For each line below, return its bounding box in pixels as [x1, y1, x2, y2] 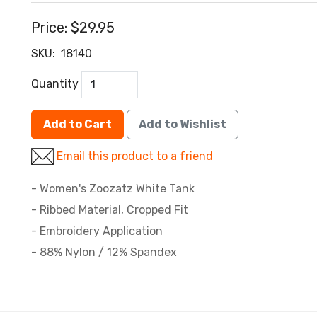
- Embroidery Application [31, 224, 163, 238]
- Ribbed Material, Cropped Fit [31, 203, 188, 217]
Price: [31, 19, 67, 36]
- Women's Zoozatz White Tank [31, 182, 195, 195]
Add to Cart [43, 117, 112, 131]
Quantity [31, 77, 79, 91]
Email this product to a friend [57, 149, 213, 163]
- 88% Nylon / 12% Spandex [31, 246, 177, 259]
